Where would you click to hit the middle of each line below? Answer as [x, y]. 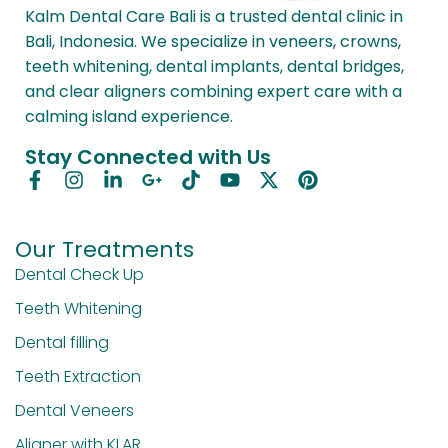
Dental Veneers [74, 410]
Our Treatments [104, 249]
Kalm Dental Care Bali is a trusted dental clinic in [214, 16]
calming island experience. [129, 116]
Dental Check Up [79, 274]
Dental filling [62, 342]
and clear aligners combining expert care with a [213, 91]
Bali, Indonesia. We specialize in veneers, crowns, [213, 41]
